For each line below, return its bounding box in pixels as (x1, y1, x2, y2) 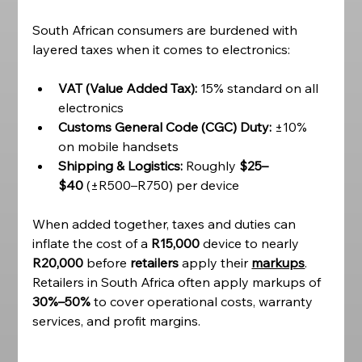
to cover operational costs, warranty (90, 293, 317, 309)
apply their (182, 255, 252, 271)
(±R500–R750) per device (83, 177, 240, 193)
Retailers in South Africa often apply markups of (32, 274, 325, 290)
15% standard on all (197, 80, 322, 96)
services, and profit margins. (32, 313, 204, 329)
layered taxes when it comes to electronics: (32, 41, 291, 57)
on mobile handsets (58, 138, 179, 154)
